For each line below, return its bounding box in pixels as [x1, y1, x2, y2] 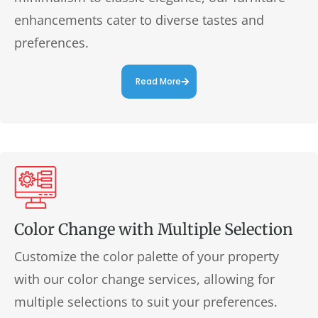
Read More [136, 75, 181, 87]
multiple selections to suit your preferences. [14, 292, 278, 310]
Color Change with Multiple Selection [14, 219, 293, 239]
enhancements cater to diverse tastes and [14, 11, 264, 28]
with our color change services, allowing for [14, 270, 275, 287]
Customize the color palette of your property [14, 247, 279, 265]
